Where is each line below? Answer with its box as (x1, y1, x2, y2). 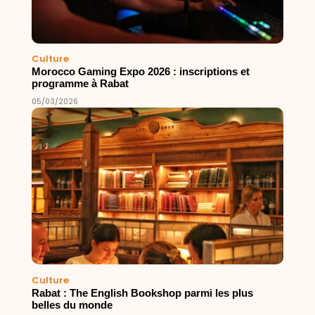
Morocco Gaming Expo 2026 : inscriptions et (31, 66, 250, 78)
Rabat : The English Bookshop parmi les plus (31, 287, 253, 299)
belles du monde (31, 299, 112, 311)
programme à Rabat (31, 78, 129, 90)
